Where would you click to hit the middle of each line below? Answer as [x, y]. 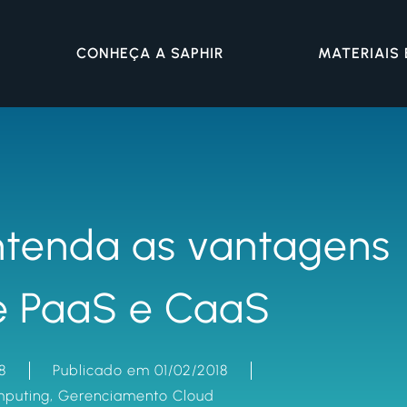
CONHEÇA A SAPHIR [149, 53]
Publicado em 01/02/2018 [140, 370]
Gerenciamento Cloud [136, 396]
